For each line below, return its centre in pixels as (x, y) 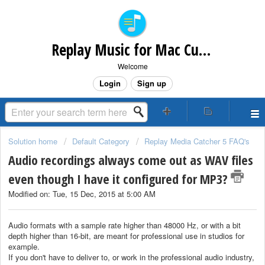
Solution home (34, 141)
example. (24, 246)
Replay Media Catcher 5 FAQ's (197, 141)
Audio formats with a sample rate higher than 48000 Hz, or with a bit (125, 225)
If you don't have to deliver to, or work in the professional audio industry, (131, 257)
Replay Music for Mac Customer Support (204, 50)
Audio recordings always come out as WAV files (131, 160)
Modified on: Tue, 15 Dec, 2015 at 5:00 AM (82, 194)
